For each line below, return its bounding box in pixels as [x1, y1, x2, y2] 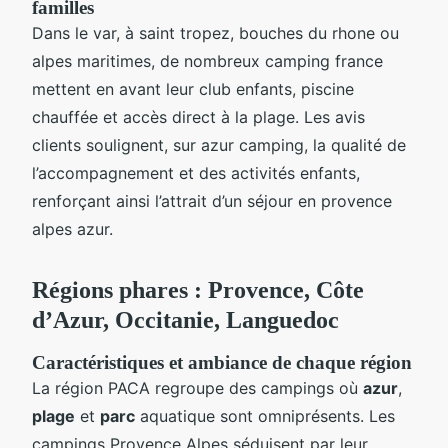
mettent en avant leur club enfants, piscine [32, 78, 354, 99]
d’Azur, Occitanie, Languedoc [32, 306, 339, 333]
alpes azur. [32, 218, 113, 239]
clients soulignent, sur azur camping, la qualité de [32, 134, 406, 155]
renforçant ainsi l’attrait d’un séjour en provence [32, 190, 392, 211]
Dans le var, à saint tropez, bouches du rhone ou [32, 22, 399, 43]
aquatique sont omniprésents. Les [135, 405, 395, 426]
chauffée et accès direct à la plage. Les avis [32, 106, 365, 127]
